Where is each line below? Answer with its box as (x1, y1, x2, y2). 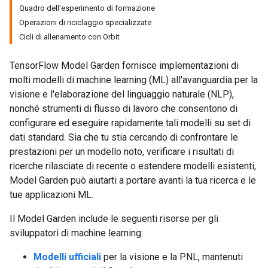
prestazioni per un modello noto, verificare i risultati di (10, 146, 234, 157)
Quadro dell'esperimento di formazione (19, 4, 155, 13)
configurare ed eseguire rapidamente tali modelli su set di (10, 117, 251, 129)
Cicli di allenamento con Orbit (19, 32, 120, 41)
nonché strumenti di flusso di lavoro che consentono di (10, 103, 237, 114)
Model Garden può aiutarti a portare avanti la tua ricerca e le (10, 175, 256, 186)
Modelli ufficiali (33, 251, 101, 263)
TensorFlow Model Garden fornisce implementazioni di (10, 60, 239, 71)
